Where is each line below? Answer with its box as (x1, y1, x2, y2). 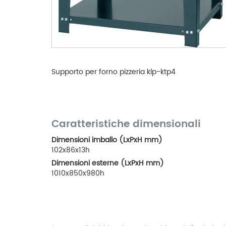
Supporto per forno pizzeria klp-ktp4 (51, 66, 176, 78)
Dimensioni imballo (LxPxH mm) (51, 134, 162, 146)
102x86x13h (51, 144, 90, 156)
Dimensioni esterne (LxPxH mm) (51, 157, 164, 169)
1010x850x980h (51, 167, 104, 179)
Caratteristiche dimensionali (51, 116, 201, 133)
